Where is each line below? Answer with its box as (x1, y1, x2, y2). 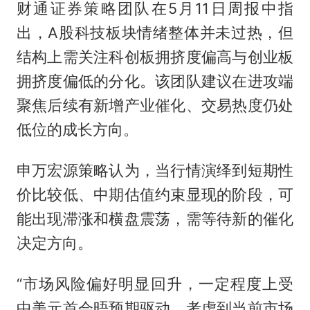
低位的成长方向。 (16, 120, 138, 139)
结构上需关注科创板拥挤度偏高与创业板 (16, 48, 294, 66)
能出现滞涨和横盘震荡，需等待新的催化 (16, 210, 294, 228)
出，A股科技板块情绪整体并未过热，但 (16, 24, 294, 42)
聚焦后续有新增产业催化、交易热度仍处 (16, 96, 294, 115)
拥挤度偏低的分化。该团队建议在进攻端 (16, 72, 294, 91)
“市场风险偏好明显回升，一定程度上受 (16, 274, 294, 293)
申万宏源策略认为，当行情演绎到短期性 (16, 161, 294, 180)
